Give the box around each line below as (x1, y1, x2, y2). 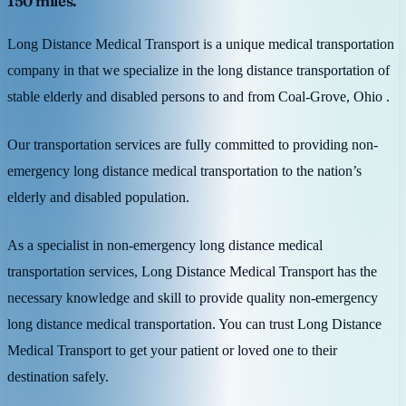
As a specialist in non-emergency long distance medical (7, 236, 323, 254)
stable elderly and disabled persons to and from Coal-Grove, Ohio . (7, 87, 390, 105)
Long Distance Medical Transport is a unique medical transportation (7, 34, 394, 53)
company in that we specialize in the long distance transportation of (7, 61, 390, 79)
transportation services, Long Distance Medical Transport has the (7, 262, 377, 280)
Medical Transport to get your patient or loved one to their (7, 341, 337, 359)
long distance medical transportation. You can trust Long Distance (7, 314, 382, 333)
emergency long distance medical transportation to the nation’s (7, 161, 362, 179)
